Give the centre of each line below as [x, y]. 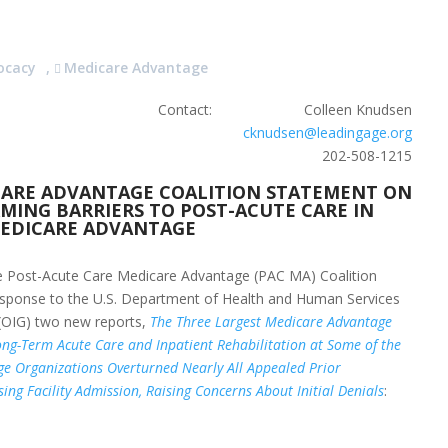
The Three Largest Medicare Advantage [271, 322]
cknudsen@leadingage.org [328, 132]
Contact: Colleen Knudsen [285, 109]
